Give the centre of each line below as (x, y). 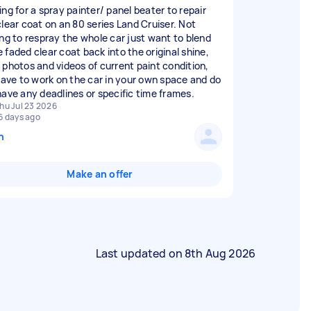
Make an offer (100, 174)
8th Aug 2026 (220, 253)
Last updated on (140, 253)
